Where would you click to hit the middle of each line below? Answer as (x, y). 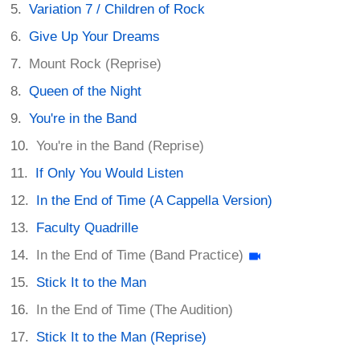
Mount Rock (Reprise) (96, 64)
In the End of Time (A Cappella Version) (155, 201)
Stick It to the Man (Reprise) (122, 337)
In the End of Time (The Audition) (135, 310)
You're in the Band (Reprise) (121, 146)
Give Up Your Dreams (95, 37)
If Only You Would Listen (110, 174)
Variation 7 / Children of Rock (117, 10)
